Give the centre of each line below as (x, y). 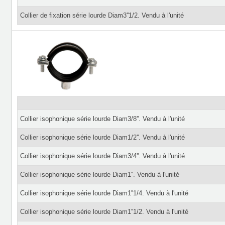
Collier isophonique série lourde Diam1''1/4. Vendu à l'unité (104, 193)
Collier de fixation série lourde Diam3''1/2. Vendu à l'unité (102, 15)
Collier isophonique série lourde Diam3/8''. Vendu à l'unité (102, 119)
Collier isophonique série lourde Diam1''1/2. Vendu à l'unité (104, 212)
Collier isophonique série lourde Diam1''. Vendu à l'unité (99, 175)
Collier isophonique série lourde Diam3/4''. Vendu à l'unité (102, 156)
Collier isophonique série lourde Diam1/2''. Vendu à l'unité (102, 137)
